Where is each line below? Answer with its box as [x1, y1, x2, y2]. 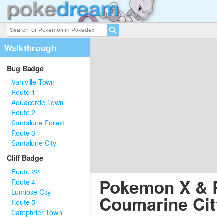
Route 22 [11, 166, 40, 177]
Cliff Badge [7, 153, 44, 163]
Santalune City [11, 137, 57, 148]
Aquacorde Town [11, 96, 64, 107]
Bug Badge [7, 63, 44, 74]
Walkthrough [4, 42, 57, 54]
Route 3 [11, 127, 36, 138]
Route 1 [11, 86, 36, 97]
